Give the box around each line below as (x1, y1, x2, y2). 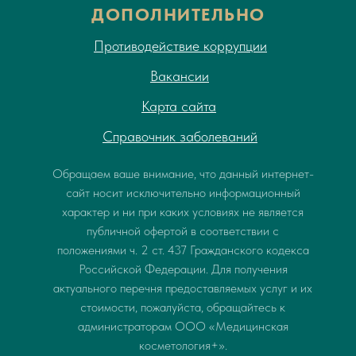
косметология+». (138, 337, 227, 353)
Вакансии (150, 67, 209, 84)
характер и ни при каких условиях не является (62, 203, 304, 219)
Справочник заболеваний (103, 127, 257, 145)
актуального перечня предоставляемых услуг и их (53, 280, 312, 296)
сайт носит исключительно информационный (65, 184, 300, 200)
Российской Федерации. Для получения (78, 261, 288, 277)
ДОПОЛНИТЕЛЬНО (91, 3, 265, 25)
